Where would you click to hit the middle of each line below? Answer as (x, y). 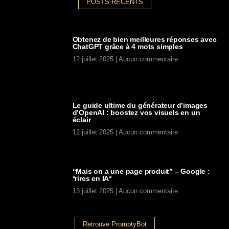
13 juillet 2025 (94, 191)
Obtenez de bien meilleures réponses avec (144, 40)
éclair (82, 119)
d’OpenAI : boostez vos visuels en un (136, 112)
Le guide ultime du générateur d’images (140, 105)
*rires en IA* (92, 178)
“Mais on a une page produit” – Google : (141, 171)
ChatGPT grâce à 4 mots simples (128, 47)
